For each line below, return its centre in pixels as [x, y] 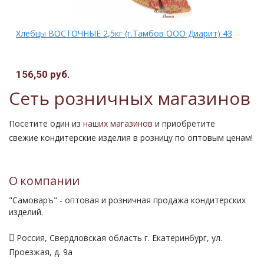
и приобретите [184, 124]
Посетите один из [46, 124]
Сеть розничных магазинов [130, 100]
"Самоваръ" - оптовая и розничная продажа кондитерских [127, 200]
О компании [44, 181]
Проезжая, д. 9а [41, 252]
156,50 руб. [43, 75]
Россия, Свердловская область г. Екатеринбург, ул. [119, 238]
